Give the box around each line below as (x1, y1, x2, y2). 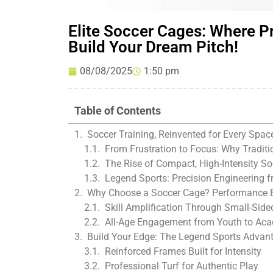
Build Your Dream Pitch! (68, 38, 238, 56)
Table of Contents (74, 104, 161, 117)
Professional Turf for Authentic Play (105, 260, 258, 272)
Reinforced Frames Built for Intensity (105, 246, 261, 257)
